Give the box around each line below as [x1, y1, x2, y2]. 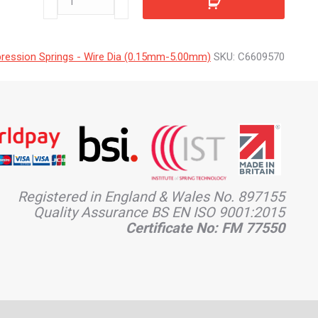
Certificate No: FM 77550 [126, 219, 285, 237]
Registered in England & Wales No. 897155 [18, 188, 285, 206]
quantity [43, 9, 79, 22]
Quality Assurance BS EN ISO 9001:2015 [33, 204, 285, 221]
